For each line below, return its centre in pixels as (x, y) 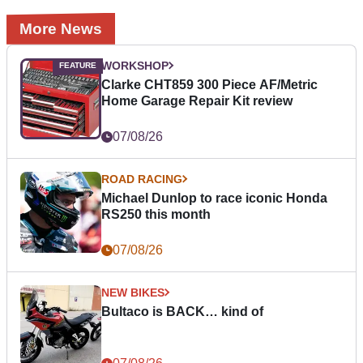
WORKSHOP (135, 65)
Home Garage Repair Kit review (197, 100)
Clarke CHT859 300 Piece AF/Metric (209, 84)
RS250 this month (156, 214)
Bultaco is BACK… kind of (182, 311)
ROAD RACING (142, 179)
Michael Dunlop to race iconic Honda (214, 198)
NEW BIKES (133, 292)
